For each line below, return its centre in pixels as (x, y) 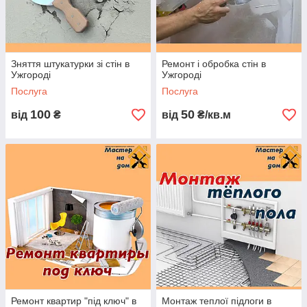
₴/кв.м (213, 115)
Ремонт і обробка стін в (214, 64)
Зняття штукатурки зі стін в (70, 64)
